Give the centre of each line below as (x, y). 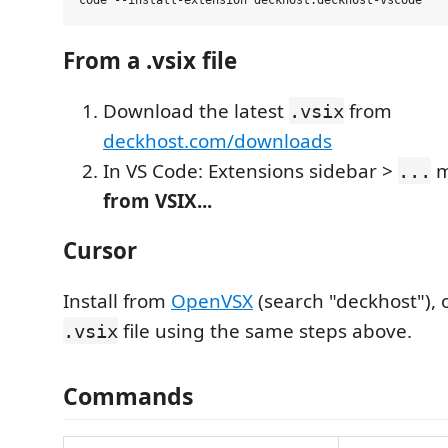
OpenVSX (212, 300)
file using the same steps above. (265, 330)
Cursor (100, 250)
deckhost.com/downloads (217, 140)
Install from (117, 300)
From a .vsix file (150, 60)
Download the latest (196, 110)
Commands (128, 396)
